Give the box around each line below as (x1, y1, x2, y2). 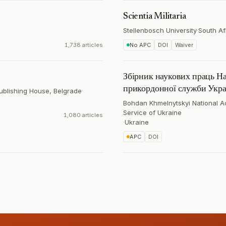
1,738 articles (65, 41, 103, 48)
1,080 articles (64, 111, 103, 119)
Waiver (175, 41, 193, 48)
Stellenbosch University (123, 26, 197, 34)
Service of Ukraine (123, 108, 182, 117)
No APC (130, 41, 151, 48)
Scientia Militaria (123, 12, 186, 21)
